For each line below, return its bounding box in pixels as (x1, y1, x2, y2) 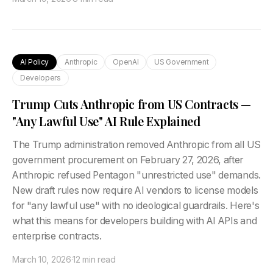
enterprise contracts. (12, 230, 102, 242)
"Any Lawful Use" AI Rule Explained (12, 113, 200, 129)
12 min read (73, 254, 116, 264)
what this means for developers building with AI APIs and (12, 215, 257, 227)
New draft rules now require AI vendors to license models (12, 185, 258, 196)
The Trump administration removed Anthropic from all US (12, 139, 261, 151)
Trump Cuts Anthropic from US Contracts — (12, 96, 252, 112)
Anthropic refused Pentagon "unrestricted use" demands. (12, 169, 261, 181)
